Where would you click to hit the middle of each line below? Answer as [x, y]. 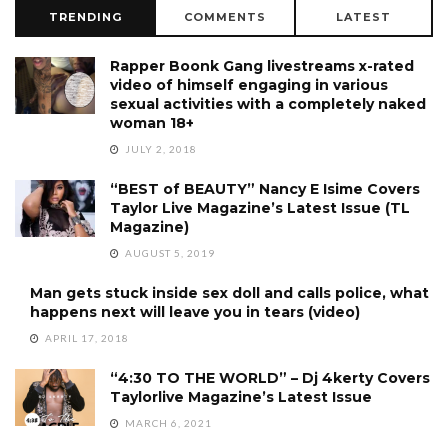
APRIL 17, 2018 [85, 337]
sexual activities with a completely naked [268, 103]
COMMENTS [224, 16]
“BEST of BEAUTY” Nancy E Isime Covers [265, 188]
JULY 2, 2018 [159, 148]
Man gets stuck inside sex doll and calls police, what [229, 292]
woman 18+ [152, 122]
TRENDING [86, 16]
